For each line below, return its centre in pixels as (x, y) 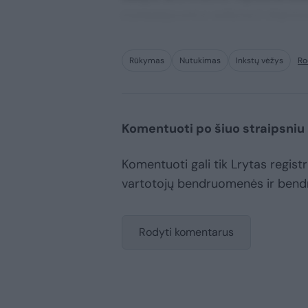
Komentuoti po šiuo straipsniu (213, 129)
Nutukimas (200, 61)
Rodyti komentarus (186, 232)
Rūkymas (147, 61)
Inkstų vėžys (260, 61)
